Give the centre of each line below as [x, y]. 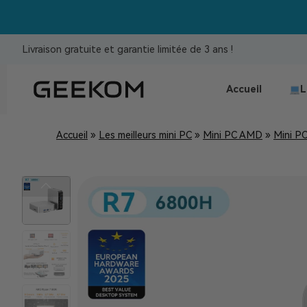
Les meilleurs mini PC [145, 135]
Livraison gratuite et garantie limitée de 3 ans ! [127, 49]
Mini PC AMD [233, 135]
